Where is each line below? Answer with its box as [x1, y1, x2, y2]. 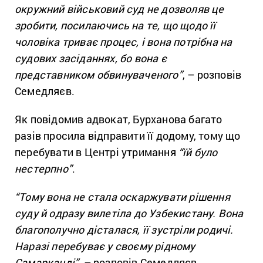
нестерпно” [15, 161, 72, 176]
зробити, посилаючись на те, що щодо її [15, 18, 216, 32]
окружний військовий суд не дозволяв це [15, 1, 224, 16]
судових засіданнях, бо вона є [15, 50, 167, 65]
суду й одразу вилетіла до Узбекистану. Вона [15, 205, 244, 220]
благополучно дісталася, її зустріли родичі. [15, 222, 234, 237]
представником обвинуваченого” [15, 67, 183, 82]
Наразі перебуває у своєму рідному [15, 238, 195, 253]
